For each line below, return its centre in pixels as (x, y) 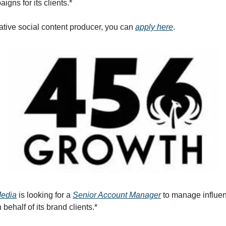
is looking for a (45, 195)
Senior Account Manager (117, 195)
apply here (154, 27)
